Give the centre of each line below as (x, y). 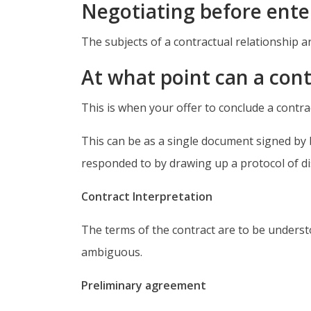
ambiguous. (112, 252)
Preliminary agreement (144, 285)
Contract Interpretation (147, 196)
